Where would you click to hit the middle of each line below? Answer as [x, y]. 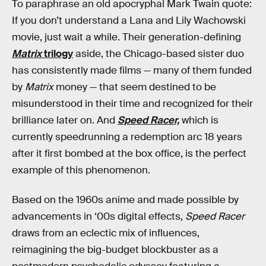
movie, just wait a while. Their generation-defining [126, 37]
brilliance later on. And [65, 120]
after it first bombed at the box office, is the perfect [129, 153]
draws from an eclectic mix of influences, [106, 233]
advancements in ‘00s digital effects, [99, 216]
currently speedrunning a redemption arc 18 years [127, 137]
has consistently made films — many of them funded [132, 70]
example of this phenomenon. [81, 170]
